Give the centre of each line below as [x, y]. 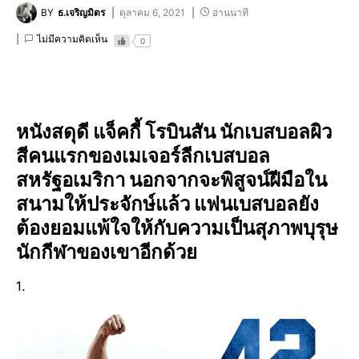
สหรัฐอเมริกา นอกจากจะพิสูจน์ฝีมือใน [171, 179]
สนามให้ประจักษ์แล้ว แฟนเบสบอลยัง [167, 204]
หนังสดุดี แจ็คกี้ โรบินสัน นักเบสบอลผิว [174, 131]
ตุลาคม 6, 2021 [152, 13]
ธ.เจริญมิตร [81, 13]
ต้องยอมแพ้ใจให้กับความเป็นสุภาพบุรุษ [177, 228]
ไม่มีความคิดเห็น [72, 39]
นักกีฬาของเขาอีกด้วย [107, 252]
